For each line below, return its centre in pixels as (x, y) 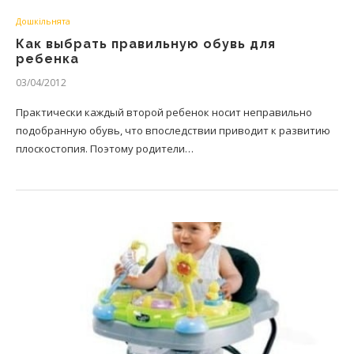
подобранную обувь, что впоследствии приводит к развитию (173, 130)
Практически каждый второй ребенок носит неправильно (164, 112)
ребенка (47, 59)
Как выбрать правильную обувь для (146, 44)
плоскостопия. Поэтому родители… (105, 149)
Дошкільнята (43, 21)
